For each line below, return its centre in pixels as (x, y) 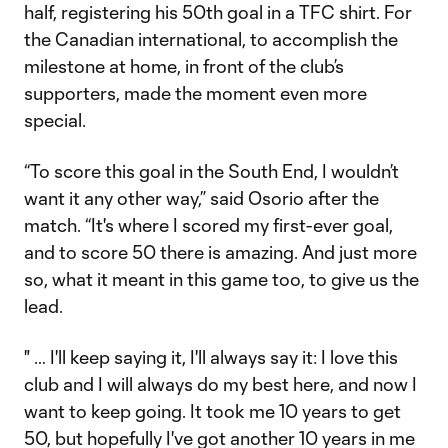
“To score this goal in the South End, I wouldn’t (211, 171)
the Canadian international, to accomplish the (211, 39)
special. (55, 120)
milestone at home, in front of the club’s (184, 66)
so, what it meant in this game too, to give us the (221, 279)
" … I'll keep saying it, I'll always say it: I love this (211, 357)
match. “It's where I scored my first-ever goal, (208, 225)
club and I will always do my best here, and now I (220, 384)
